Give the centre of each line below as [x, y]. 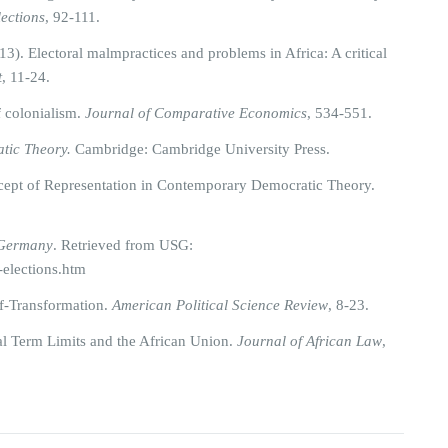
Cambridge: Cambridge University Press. [200, 149]
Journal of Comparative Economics [196, 113]
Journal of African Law [309, 341]
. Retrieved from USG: [123, 245]
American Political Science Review [220, 305]
